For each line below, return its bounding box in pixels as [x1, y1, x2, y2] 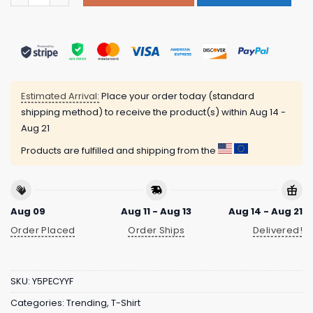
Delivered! [253, 224, 303, 238]
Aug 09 [10, 205, 45, 219]
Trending [66, 296, 107, 309]
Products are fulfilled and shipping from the [21, 143, 218, 157]
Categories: [10, 296, 66, 309]
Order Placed [10, 224, 75, 238]
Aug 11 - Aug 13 [121, 205, 192, 219]
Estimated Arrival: [21, 89, 99, 103]
